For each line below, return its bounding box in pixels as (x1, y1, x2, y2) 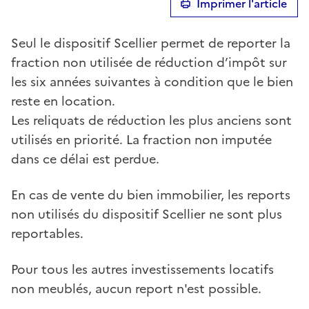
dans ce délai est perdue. (11, 149, 159, 168)
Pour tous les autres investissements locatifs (11, 259, 274, 279)
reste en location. (11, 91, 115, 110)
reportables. (11, 223, 83, 243)
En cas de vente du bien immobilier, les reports (11, 185, 290, 204)
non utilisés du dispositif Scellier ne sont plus (11, 204, 282, 223)
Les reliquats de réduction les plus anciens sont (11, 110, 292, 130)
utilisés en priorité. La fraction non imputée (11, 130, 272, 149)
